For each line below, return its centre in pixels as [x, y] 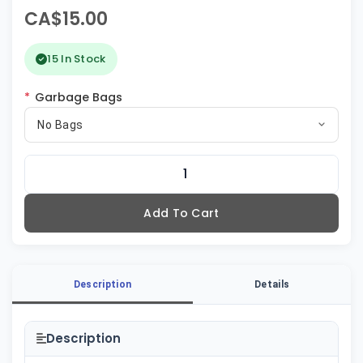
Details [272, 284]
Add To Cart [181, 213]
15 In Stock [77, 58]
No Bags [60, 124]
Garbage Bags [77, 97]
